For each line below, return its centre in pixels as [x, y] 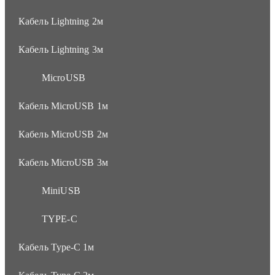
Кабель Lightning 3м [61, 49]
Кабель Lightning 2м [61, 21]
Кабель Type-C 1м [56, 247]
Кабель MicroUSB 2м [63, 134]
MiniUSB [61, 190]
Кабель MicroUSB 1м [63, 106]
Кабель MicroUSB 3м [63, 162]
